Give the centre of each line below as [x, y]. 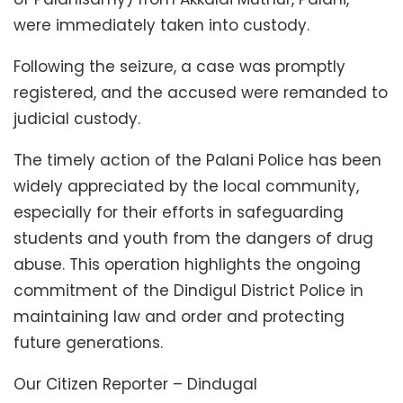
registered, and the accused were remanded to [201, 92]
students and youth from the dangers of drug [193, 238]
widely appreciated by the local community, [186, 186]
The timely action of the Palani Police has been [197, 160]
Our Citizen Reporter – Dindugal [135, 384]
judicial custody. [77, 118]
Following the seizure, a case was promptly [179, 66]
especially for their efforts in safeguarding [179, 212]
